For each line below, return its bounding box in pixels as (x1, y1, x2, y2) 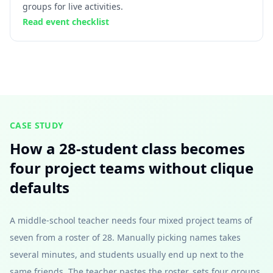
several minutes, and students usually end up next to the (10, 249, 244, 260)
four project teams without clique (10, 158, 253, 178)
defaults (10, 177, 69, 197)
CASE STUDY (10, 119, 64, 131)
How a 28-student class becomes (10, 138, 245, 158)
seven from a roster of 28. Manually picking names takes (10, 232, 241, 243)
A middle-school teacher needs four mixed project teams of (10, 214, 252, 226)
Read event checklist (23, 16, 109, 27)
